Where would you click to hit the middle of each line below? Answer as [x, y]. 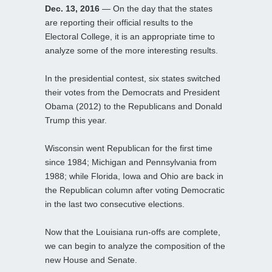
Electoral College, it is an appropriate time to [130, 36]
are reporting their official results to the [119, 22]
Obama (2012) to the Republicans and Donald [134, 106]
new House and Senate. [91, 260]
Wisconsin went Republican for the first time [129, 148]
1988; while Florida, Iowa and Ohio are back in [134, 176]
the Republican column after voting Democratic [135, 190]
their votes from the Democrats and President [132, 92]
